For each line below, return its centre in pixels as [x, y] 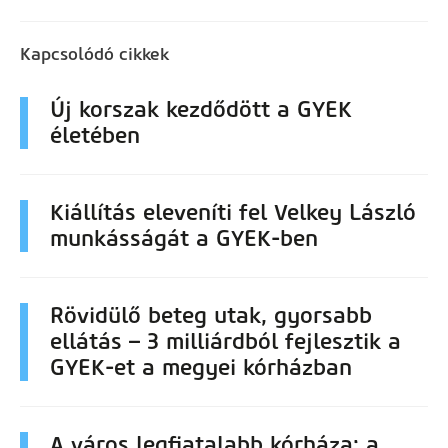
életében [95, 136]
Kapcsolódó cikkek [94, 54]
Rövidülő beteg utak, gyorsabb [211, 316]
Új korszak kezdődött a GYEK [201, 110]
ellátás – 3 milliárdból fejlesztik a [225, 342]
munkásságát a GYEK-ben [184, 239]
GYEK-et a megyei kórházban [204, 368]
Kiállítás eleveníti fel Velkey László [233, 213]
